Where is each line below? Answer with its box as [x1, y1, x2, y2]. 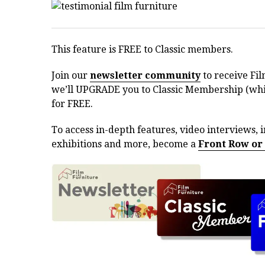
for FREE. [51, 98, 93, 110]
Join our [51, 70, 90, 82]
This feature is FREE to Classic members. [51, 44, 233, 56]
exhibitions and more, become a [51, 138, 198, 150]
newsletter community [90, 70, 201, 82]
